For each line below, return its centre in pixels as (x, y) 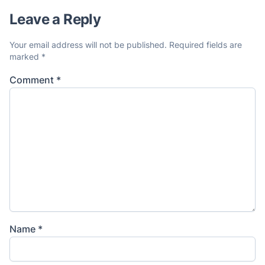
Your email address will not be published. (88, 44)
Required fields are (206, 44)
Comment (33, 80)
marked (25, 56)
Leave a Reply (55, 19)
